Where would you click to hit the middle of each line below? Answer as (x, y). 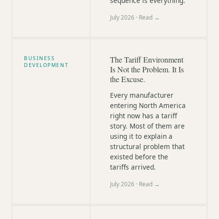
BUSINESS (40, 58)
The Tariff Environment (147, 59)
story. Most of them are (147, 126)
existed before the (139, 157)
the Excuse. (128, 79)
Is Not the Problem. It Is (147, 69)
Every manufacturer (142, 95)
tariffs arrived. (133, 167)
